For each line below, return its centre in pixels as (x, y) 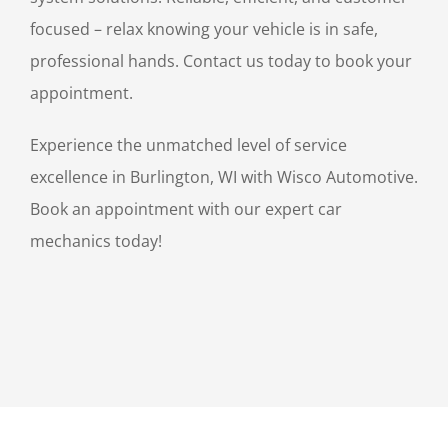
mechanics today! (96, 241)
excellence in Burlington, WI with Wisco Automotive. (224, 177)
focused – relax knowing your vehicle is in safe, (204, 29)
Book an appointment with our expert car (186, 209)
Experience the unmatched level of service (188, 145)
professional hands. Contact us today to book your (221, 61)
